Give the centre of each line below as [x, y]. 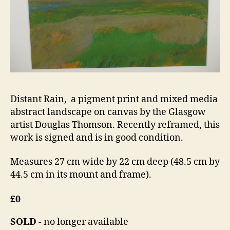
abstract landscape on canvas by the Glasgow [108, 112]
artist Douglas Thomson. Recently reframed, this [115, 125]
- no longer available [82, 222]
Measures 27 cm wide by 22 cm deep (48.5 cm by [115, 162]
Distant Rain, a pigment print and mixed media [114, 99]
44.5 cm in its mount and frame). [81, 175]
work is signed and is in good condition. [97, 138]
